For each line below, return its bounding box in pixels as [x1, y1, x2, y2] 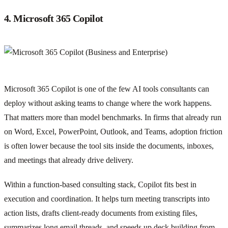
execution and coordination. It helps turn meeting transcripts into [4, 194, 210, 203]
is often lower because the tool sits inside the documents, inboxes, [4, 141, 214, 150]
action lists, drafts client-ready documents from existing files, [4, 208, 197, 217]
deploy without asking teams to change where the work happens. [4, 98, 212, 107]
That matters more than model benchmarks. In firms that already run [4, 112, 221, 122]
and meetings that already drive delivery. [4, 155, 133, 164]
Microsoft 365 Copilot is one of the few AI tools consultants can [4, 84, 209, 93]
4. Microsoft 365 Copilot [4, 12, 103, 24]
